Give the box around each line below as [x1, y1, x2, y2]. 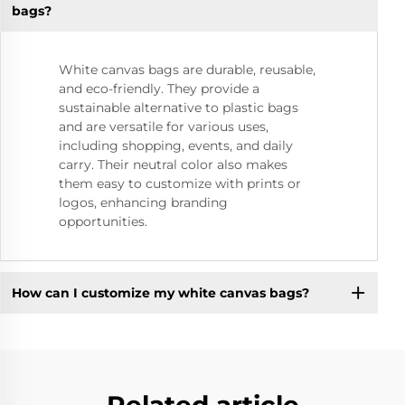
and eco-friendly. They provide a [59, 80, 259, 98]
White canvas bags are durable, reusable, [59, 61, 316, 79]
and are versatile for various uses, [59, 118, 268, 136]
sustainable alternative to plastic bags [59, 99, 298, 117]
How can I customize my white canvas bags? [11, 284, 309, 301]
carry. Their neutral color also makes [59, 156, 287, 174]
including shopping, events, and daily [59, 137, 293, 155]
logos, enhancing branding [59, 194, 228, 212]
